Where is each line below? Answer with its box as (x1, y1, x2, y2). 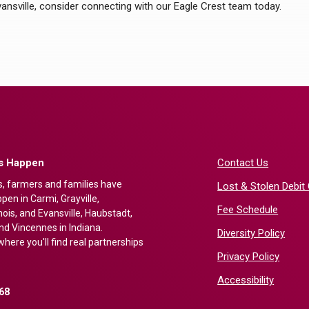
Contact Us (217, 157, 269, 169)
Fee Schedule (217, 203, 279, 216)
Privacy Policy (217, 250, 280, 263)
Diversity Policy (217, 227, 286, 239)
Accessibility (217, 274, 275, 286)
